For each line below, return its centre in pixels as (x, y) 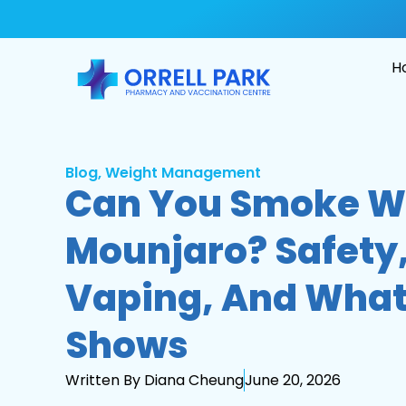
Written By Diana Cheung (155, 380)
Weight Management (183, 172)
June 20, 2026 (293, 380)
